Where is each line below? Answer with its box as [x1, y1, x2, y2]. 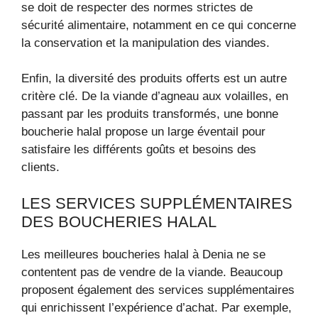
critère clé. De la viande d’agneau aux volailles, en [21, 89, 288, 103]
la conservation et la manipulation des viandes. [21, 35, 270, 50]
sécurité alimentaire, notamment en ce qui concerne [21, 18, 296, 32]
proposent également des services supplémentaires [21, 283, 295, 297]
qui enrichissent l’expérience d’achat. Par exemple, [21, 300, 292, 314]
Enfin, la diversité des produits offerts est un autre [21, 72, 287, 85]
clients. [21, 160, 60, 174]
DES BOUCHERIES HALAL [21, 212, 216, 231]
